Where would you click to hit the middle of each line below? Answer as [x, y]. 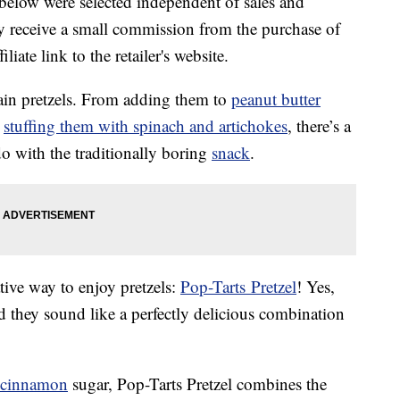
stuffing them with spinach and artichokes [146, 126]
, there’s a [319, 126]
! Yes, [316, 287]
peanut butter [276, 99]
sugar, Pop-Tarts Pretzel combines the [197, 384]
